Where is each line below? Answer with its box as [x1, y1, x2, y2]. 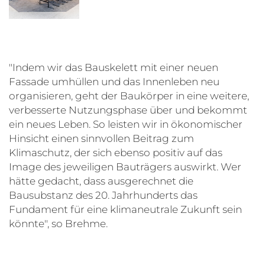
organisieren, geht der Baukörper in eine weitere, [9, 90, 249, 102]
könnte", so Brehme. [9, 218, 108, 230]
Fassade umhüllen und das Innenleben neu [9, 76, 219, 88]
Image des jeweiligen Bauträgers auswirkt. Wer [9, 161, 241, 173]
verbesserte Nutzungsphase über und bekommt [9, 104, 247, 117]
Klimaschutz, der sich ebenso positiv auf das [9, 147, 222, 159]
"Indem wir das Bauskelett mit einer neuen [9, 62, 218, 74]
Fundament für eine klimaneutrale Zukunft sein [9, 203, 242, 216]
